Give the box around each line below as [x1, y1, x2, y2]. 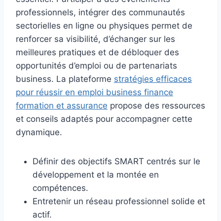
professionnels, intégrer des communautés [16, 7, 185, 18]
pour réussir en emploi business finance [16, 87, 173, 98]
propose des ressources [108, 101, 205, 111]
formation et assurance [16, 101, 108, 111]
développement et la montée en [33, 170, 159, 180]
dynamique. [16, 127, 62, 138]
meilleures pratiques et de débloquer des [16, 47, 179, 58]
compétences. [33, 183, 88, 193]
